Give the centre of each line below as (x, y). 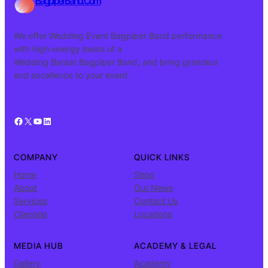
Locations (153, 214)
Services (31, 201)
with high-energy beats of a (68, 49)
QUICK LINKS (162, 157)
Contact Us (156, 201)
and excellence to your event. (72, 75)
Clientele (31, 214)
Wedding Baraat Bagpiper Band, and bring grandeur (116, 62)
